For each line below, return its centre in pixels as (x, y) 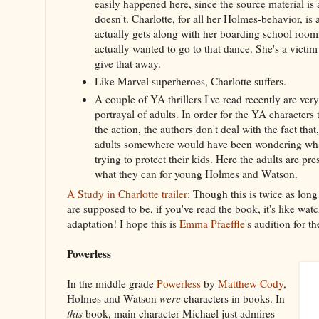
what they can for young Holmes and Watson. (196, 173)
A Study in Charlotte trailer (127, 194)
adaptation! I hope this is (123, 224)
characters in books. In (233, 299)
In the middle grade (112, 284)
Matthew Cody (251, 284)
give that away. (127, 64)
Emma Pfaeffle (212, 224)
